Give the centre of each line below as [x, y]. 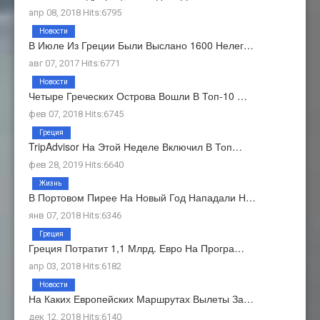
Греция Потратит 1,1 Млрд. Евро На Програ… [136, 247]
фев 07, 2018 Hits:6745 [76, 114]
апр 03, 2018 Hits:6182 [75, 266]
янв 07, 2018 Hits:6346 [75, 215]
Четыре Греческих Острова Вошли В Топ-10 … [138, 95]
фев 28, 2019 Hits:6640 [76, 164]
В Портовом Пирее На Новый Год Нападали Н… [142, 197]
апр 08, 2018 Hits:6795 [75, 12]
